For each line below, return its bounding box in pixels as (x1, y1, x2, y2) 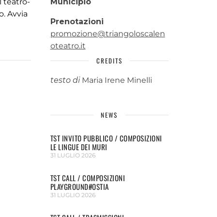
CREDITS (96, 56, 123, 65)
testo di (50, 76, 80, 85)
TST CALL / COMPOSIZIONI (50, 172, 125, 183)
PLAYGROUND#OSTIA (50, 181, 109, 192)
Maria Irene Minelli (79, 76, 152, 85)
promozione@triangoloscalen (50, 29, 165, 38)
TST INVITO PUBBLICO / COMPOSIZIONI (50, 133, 162, 143)
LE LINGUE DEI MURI (50, 141, 108, 152)
